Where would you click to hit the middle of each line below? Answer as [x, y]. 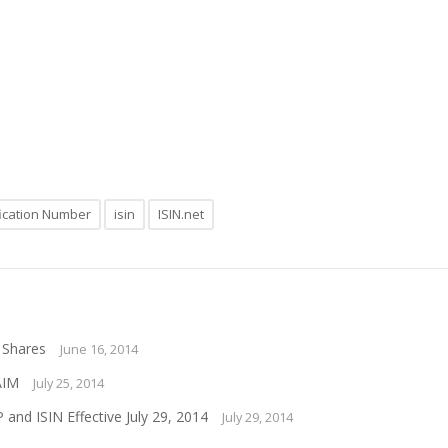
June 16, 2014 [99, 349]
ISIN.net [181, 214]
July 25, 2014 [68, 383]
